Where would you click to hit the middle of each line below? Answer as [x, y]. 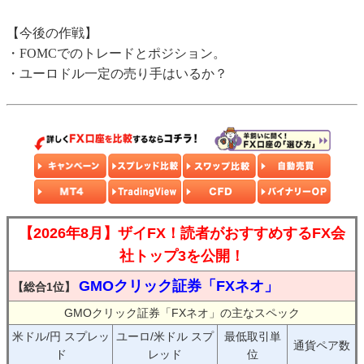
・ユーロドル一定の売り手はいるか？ [117, 74]
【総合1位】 [44, 287]
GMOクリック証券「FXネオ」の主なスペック [182, 313]
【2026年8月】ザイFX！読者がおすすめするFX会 [182, 234]
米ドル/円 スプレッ [61, 337]
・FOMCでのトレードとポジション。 [116, 54]
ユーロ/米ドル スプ [165, 337]
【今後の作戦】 [52, 33]
